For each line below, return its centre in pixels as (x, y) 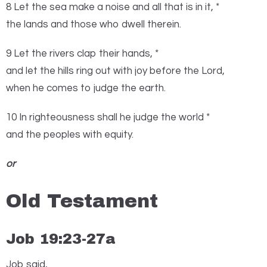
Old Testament (82, 201)
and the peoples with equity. (70, 135)
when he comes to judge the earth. (86, 89)
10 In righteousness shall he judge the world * (108, 118)
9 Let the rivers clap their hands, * (82, 54)
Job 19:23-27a (61, 239)
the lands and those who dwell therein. (94, 25)
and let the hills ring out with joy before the (103, 71)
